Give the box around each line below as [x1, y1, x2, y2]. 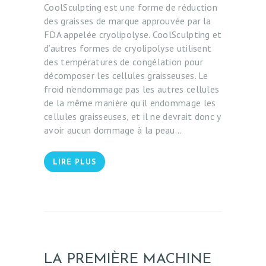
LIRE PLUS [53, 159, 96, 166]
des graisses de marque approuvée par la [44, 14, 211, 27]
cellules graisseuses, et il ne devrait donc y [44, 110, 221, 122]
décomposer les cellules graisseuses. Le [44, 69, 208, 81]
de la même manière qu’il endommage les [44, 96, 216, 109]
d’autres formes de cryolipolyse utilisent [44, 42, 212, 54]
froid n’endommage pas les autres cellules [44, 83, 220, 95]
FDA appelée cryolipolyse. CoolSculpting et [44, 28, 222, 40]
